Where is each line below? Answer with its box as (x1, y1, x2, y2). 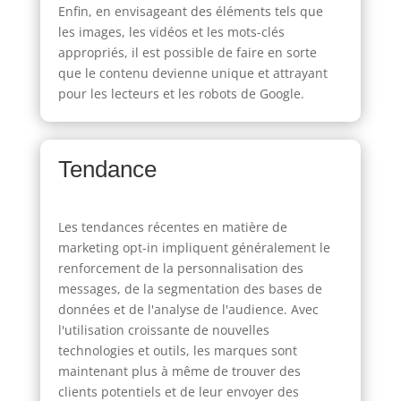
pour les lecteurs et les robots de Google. (57, 84, 304, 102)
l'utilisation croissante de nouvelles (57, 320, 269, 338)
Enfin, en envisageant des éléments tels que (57, 2, 323, 20)
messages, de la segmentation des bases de (57, 279, 322, 297)
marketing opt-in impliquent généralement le (57, 238, 330, 256)
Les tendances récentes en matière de (57, 218, 287, 235)
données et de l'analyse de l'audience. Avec (57, 300, 319, 318)
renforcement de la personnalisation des (57, 259, 303, 277)
